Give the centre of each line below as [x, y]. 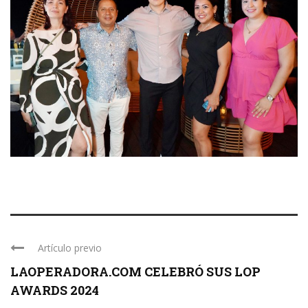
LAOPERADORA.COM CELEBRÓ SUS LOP [135, 272]
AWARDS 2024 [55, 290]
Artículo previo [70, 248]
